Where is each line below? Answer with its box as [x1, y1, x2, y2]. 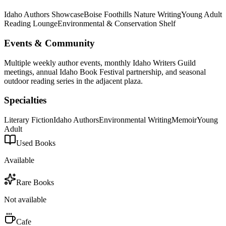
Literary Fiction [4, 115, 53, 124]
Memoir [172, 115, 197, 124]
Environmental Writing [99, 115, 172, 124]
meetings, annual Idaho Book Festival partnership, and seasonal [4, 67, 206, 76]
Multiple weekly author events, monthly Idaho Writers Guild [4, 58, 196, 67]
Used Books [16, 138, 55, 147]
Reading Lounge [4, 19, 58, 28]
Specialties [4, 95, 46, 106]
